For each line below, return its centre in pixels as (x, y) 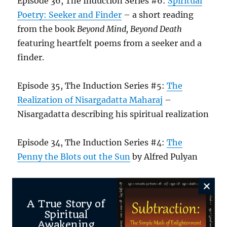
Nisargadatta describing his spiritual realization (113, 114)
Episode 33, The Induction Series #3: (92, 185)
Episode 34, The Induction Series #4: (92, 142)
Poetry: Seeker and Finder (70, 15)
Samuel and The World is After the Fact (96, 199)
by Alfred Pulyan (164, 157)
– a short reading (158, 15)
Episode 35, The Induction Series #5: (92, 86)
